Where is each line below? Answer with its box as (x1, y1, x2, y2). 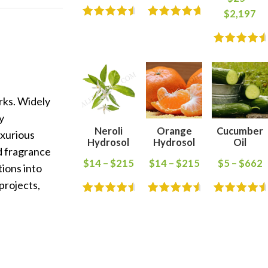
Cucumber (217, 124, 264, 137)
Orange (156, 124, 192, 137)
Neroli (94, 124, 123, 137)
